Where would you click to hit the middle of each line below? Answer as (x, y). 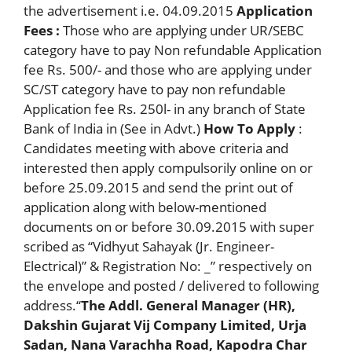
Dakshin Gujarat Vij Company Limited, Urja (165, 325)
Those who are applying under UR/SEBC (182, 31)
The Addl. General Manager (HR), (188, 306)
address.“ (52, 306)
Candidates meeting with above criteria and (156, 148)
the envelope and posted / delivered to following (171, 286)
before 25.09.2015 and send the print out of (158, 188)
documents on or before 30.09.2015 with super (169, 227)
